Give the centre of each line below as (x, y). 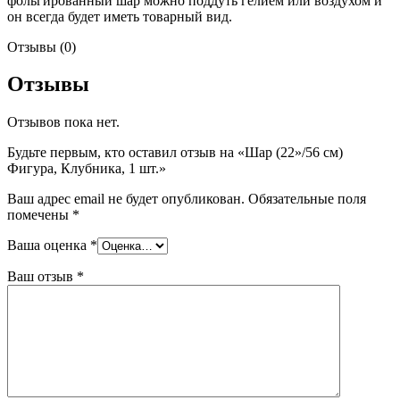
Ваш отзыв (42, 277)
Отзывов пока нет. (63, 122)
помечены (40, 215)
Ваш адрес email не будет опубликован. (126, 199)
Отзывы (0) (42, 46)
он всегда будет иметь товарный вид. (120, 16)
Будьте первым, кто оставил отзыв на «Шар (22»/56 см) (175, 153)
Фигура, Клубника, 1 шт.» (87, 169)
